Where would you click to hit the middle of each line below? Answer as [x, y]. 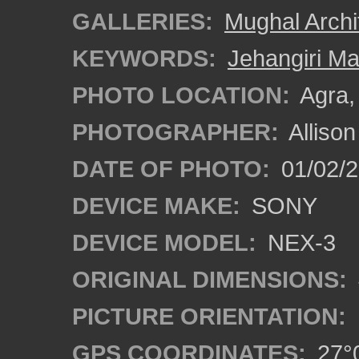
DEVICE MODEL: [164, 242]
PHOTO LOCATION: [181, 95]
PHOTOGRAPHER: [175, 132]
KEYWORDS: [144, 58]
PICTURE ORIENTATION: [209, 316]
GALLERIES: [143, 21]
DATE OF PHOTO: [171, 169]
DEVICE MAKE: [156, 206]
